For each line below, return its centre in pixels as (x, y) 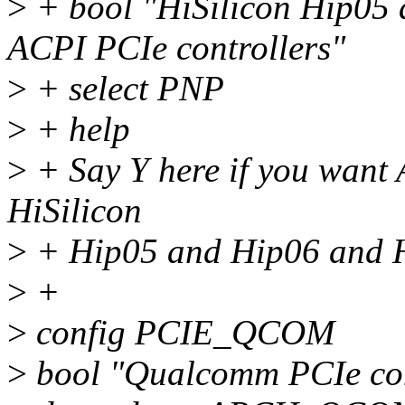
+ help (79, 129)
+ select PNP (126, 89)
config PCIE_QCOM (181, 333)
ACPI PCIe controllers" (176, 48)
